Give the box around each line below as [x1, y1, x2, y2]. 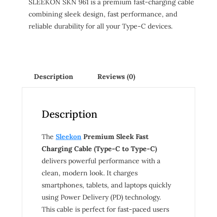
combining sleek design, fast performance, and [29, 10, 178, 19]
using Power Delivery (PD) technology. [42, 193, 161, 202]
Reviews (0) [97, 72, 135, 81]
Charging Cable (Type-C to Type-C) [42, 144, 157, 154]
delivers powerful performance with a [42, 156, 160, 166]
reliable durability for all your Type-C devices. [29, 22, 173, 31]
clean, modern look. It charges [42, 169, 138, 178]
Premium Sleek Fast [81, 132, 149, 141]
